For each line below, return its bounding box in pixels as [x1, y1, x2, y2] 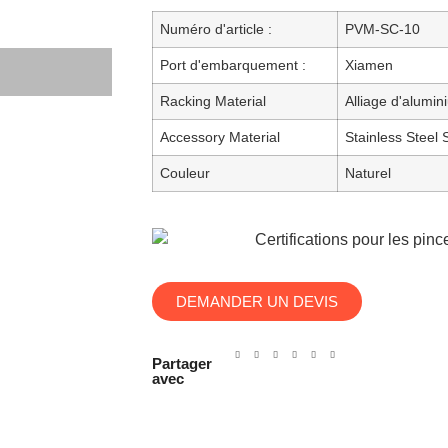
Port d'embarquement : [160, 56, 306, 73]
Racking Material [160, 92, 266, 109]
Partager [152, 354, 212, 372]
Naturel [345, 164, 391, 181]
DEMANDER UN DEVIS [176, 292, 338, 310]
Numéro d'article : [160, 20, 272, 37]
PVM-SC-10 [345, 20, 420, 37]
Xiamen [345, 56, 393, 73]
